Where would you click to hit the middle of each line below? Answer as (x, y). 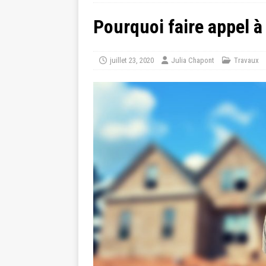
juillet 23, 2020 (132, 60)
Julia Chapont (193, 60)
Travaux (246, 60)
